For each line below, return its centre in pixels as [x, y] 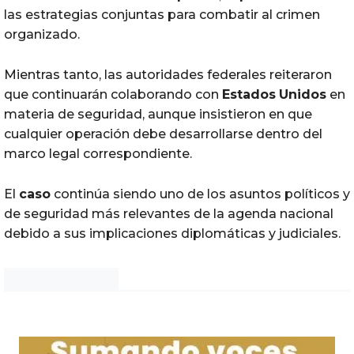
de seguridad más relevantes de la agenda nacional [169, 213]
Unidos [303, 94]
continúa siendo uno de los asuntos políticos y [200, 194]
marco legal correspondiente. [98, 153]
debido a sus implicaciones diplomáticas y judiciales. [172, 233]
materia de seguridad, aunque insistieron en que [158, 114]
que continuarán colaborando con [113, 94]
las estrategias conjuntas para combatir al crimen [162, 14]
